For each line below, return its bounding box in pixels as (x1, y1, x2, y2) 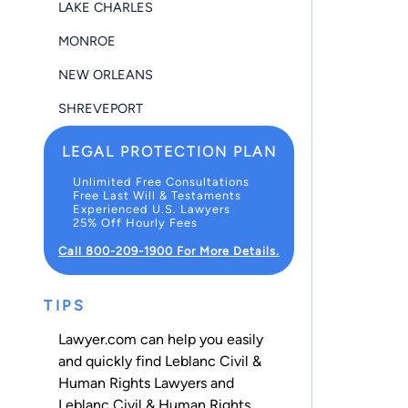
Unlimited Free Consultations (73, 174, 250, 189)
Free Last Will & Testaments (73, 188, 241, 202)
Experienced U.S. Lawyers (73, 201, 230, 216)
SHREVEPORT (58, 100, 143, 117)
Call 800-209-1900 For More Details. (58, 243, 280, 258)
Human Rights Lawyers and (58, 374, 234, 393)
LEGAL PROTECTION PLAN (61, 142, 277, 160)
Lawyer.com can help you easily (58, 331, 263, 349)
